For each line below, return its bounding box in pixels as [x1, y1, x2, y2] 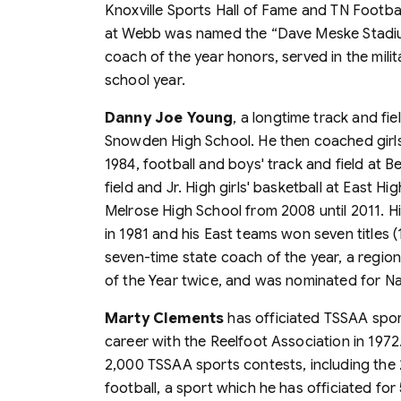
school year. [105, 71, 185, 90]
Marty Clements [105, 309, 228, 328]
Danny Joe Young [105, 108, 234, 127]
